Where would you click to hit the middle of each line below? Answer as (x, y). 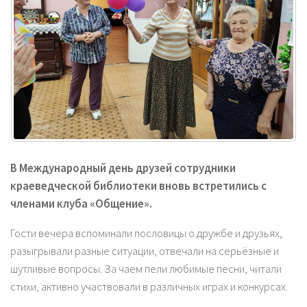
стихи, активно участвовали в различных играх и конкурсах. (149, 287)
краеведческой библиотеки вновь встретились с (138, 186)
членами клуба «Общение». (81, 204)
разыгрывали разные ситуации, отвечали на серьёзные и (145, 251)
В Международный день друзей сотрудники (123, 169)
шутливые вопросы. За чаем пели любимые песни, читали (146, 269)
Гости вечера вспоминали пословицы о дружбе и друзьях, (146, 234)
